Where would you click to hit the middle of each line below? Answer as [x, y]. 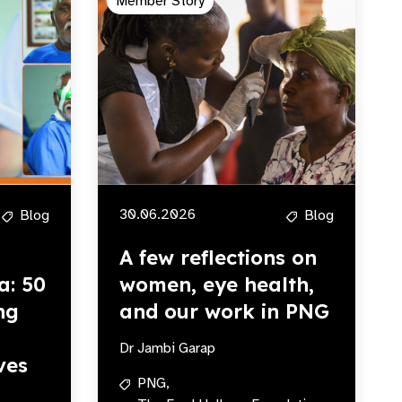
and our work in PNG [224, 311]
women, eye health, [217, 284]
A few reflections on [218, 258]
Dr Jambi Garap [167, 348]
